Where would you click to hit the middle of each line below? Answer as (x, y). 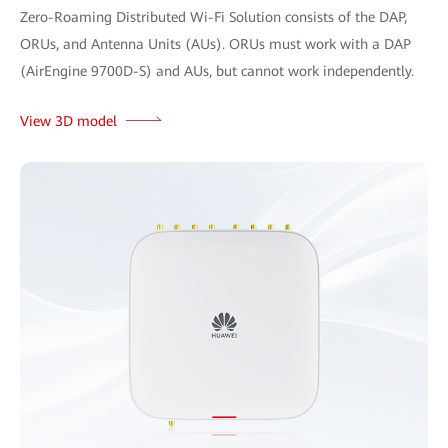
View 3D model (68, 120)
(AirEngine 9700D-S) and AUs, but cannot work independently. (217, 70)
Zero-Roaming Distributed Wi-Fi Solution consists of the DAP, (213, 16)
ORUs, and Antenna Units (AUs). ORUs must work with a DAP (215, 43)
